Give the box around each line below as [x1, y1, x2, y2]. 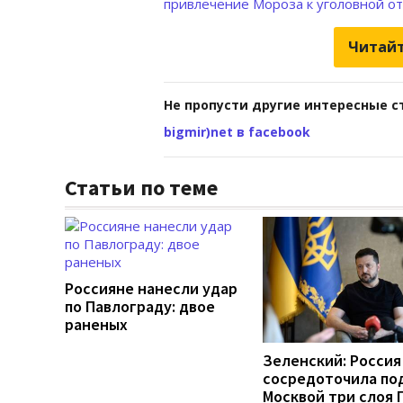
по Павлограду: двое [65, 295, 215, 317]
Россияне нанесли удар [65, 277, 237, 299]
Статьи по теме [65, 173, 218, 201]
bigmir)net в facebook [164, 122, 310, 140]
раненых [65, 313, 128, 335]
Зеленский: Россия [263, 349, 401, 371]
